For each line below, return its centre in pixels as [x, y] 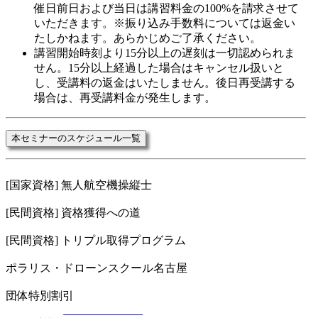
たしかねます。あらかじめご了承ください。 [148, 38]
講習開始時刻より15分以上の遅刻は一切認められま [165, 53]
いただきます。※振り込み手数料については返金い [165, 23]
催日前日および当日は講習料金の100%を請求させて [166, 8]
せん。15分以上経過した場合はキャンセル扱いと [159, 67]
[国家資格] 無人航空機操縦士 [79, 185]
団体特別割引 [40, 295]
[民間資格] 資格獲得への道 [73, 212]
